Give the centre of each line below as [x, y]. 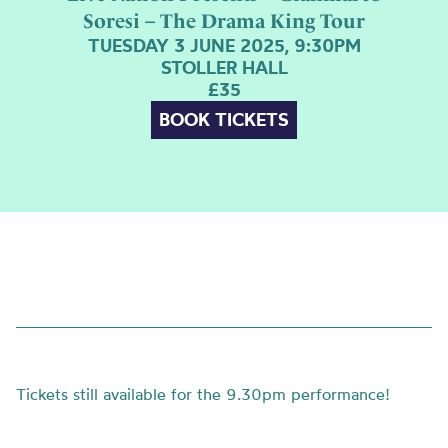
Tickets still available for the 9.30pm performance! [203, 394]
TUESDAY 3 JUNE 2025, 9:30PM [224, 45]
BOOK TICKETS [224, 119]
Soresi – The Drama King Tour [224, 20]
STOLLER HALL [224, 67]
